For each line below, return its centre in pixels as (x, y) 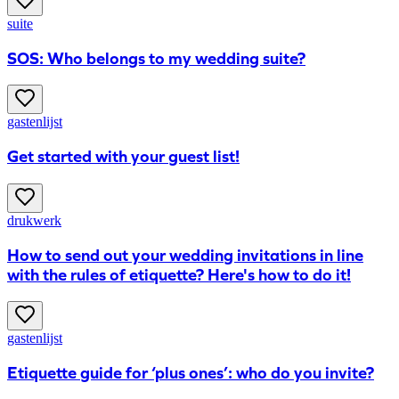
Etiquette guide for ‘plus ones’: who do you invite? (191, 374)
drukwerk (34, 220)
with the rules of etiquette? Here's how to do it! (179, 275)
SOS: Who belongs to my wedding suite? (156, 58)
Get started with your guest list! (123, 157)
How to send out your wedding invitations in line (185, 255)
